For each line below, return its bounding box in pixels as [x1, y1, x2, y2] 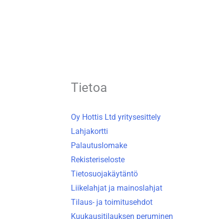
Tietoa [70, 80, 107, 95]
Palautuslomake [70, 140, 127, 150]
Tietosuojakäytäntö [70, 169, 138, 178]
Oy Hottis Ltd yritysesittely [70, 112, 161, 122]
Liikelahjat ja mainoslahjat [70, 183, 162, 193]
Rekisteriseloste [70, 154, 125, 164]
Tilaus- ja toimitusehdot [70, 197, 153, 207]
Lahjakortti [70, 126, 108, 136]
